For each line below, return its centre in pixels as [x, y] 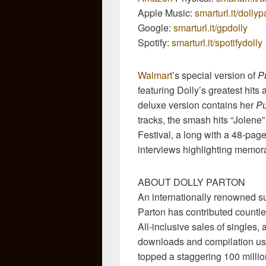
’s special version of [215, 75]
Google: [156, 27]
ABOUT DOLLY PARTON [191, 182]
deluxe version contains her [197, 104]
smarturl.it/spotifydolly [217, 42]
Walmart [155, 75]
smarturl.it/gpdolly [210, 27]
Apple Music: [166, 12]
